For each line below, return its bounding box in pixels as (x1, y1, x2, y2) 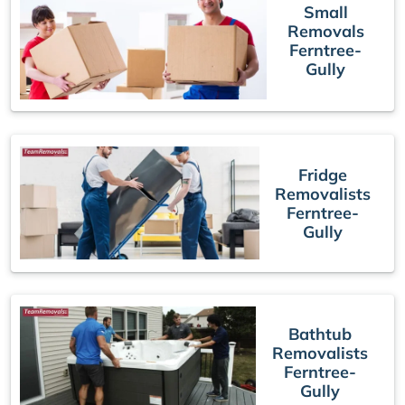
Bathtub (288, 324, 353, 345)
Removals (287, 21, 364, 42)
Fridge (297, 164, 347, 185)
